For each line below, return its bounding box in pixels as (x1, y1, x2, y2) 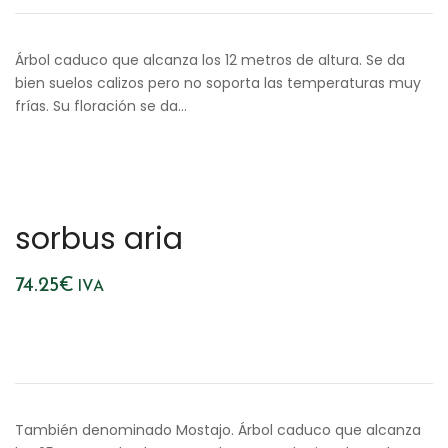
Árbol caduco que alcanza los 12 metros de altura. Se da (15, 50, 405, 70)
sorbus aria (15, 218, 183, 260)
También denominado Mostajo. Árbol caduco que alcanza (15, 420, 421, 440)
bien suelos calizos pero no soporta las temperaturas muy (15, 73, 421, 93)
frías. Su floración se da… (15, 96, 187, 116)
